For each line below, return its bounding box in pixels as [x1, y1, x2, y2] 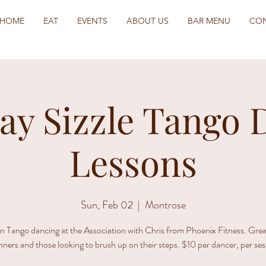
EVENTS [77, 15, 107, 26]
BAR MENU [188, 15, 230, 26]
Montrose [144, 197, 186, 213]
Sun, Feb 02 [80, 197, 133, 213]
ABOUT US [126, 15, 169, 26]
